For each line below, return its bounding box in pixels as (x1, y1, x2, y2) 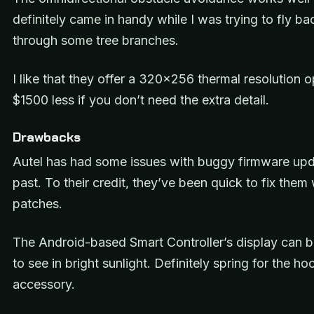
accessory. (13, 276, 78, 292)
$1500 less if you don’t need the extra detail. (13, 92, 273, 107)
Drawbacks (13, 129, 81, 146)
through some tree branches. (13, 33, 179, 48)
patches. (13, 196, 62, 212)
